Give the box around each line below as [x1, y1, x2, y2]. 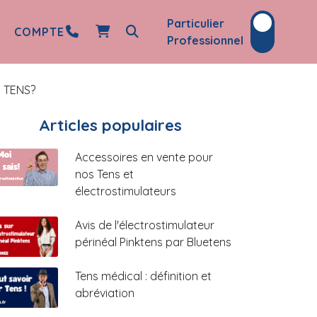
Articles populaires [39, 115, 182, 135]
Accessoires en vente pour [75, 150, 213, 164]
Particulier [167, 16, 224, 30]
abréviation [75, 286, 134, 300]
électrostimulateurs [75, 184, 176, 198]
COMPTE [14, 25, 64, 39]
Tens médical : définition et [75, 269, 212, 283]
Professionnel [167, 33, 243, 47]
